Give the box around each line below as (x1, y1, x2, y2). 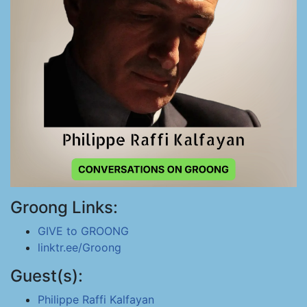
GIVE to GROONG (38, 224, 129, 238)
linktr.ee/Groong (38, 241, 121, 254)
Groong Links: (10, 197, 118, 217)
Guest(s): (10, 266, 83, 286)
